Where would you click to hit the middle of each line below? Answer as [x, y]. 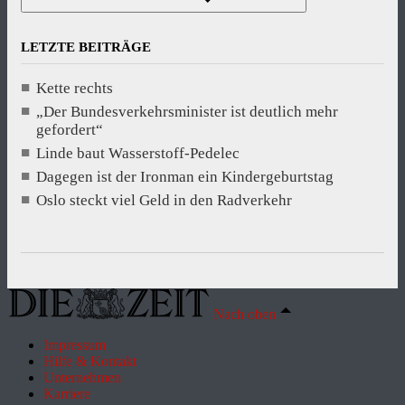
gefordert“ [70, 130]
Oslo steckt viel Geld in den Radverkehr [164, 201]
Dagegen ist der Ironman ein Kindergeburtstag [185, 177]
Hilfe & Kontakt [90, 362]
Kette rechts [75, 89]
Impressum [75, 345]
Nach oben [245, 315]
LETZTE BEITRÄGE [86, 47]
